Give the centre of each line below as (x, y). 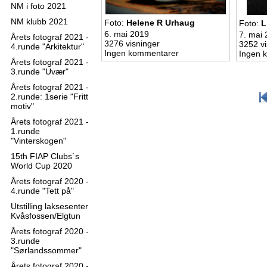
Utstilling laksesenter (49, 206)
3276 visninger (132, 44)
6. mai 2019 (127, 34)
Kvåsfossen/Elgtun (46, 216)
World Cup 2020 (41, 166)
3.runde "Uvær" (40, 72)
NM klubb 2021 (39, 21)
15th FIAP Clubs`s (45, 156)
